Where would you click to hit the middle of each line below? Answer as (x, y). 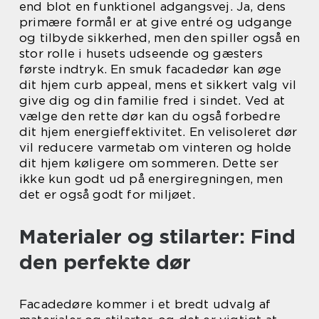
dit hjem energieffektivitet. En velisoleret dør (158, 132)
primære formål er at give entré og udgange (156, 22)
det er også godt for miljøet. (107, 194)
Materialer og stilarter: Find (157, 236)
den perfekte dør (105, 262)
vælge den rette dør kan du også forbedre (150, 116)
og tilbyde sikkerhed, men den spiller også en (160, 38)
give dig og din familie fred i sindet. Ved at (152, 100)
